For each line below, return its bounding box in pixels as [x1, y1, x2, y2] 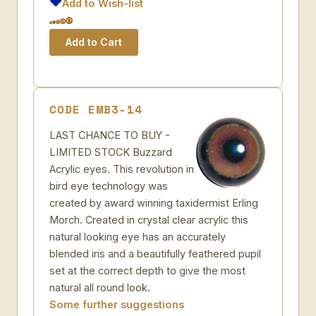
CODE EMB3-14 [49, 101, 142, 118]
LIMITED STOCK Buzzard [49, 146, 172, 158]
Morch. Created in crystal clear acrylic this [49, 214, 248, 226]
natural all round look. [49, 281, 150, 293]
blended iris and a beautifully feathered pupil [49, 248, 261, 260]
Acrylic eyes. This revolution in [49, 163, 194, 175]
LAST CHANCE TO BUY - [49, 129, 170, 141]
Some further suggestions [49, 298, 184, 310]
